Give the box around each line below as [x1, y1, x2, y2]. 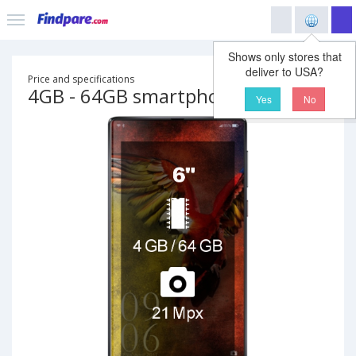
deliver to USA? [246, 64, 323, 79]
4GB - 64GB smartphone [28, 83, 242, 109]
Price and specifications [28, 72, 134, 86]
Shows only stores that [227, 48, 342, 64]
